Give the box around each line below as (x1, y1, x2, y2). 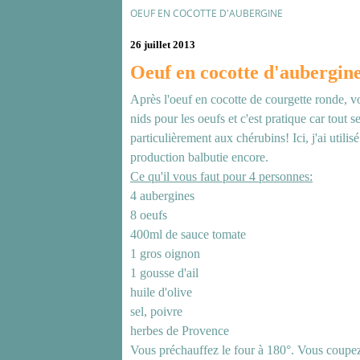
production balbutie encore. (130, 150, 268, 164)
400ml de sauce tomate (130, 227, 246, 241)
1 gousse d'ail (130, 266, 198, 280)
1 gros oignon (130, 247, 200, 260)
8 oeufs (130, 208, 167, 222)
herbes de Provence (130, 324, 229, 337)
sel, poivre (130, 305, 182, 318)
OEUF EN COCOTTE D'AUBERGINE (130, 6, 283, 20)
